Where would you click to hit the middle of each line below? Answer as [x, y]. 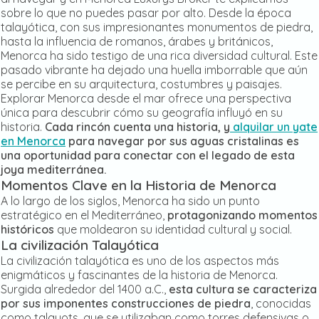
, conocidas [281, 304]
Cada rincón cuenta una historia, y [137, 127]
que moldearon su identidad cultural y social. [173, 230]
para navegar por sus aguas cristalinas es [182, 141]
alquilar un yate [275, 127]
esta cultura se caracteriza [243, 289]
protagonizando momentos [242, 215]
